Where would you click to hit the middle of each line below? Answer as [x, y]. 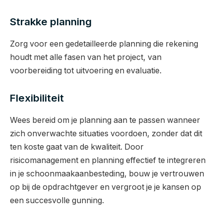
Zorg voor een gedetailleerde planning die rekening [104, 44]
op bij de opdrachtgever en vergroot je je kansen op [106, 187]
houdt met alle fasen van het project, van [86, 57]
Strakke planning [51, 22]
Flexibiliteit [37, 98]
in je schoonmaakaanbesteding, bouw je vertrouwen [107, 173]
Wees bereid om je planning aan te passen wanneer [105, 120]
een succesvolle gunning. [57, 200]
